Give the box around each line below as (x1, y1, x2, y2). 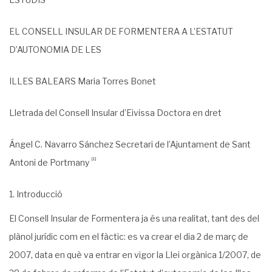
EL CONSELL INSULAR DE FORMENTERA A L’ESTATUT (9, 26, 233, 36)
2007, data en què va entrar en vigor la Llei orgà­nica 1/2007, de (9, 250, 261, 260)
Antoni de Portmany (9, 157, 91, 168)
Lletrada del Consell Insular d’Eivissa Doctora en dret (9, 107, 222, 118)
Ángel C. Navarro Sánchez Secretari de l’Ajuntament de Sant (9, 139, 251, 149)
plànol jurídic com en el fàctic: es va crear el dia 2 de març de (9, 231, 248, 242)
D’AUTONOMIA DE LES (9, 44, 101, 55)
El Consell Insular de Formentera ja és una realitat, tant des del (9, 213, 259, 223)
